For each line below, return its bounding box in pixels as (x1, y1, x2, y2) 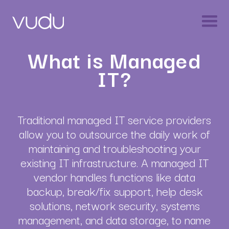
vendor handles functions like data (34, 167, 195, 186)
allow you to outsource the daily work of (19, 124, 210, 143)
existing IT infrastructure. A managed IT (20, 153, 209, 171)
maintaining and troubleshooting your (28, 139, 201, 157)
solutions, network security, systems (29, 196, 200, 214)
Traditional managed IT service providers (18, 110, 211, 128)
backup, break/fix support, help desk (27, 181, 202, 200)
